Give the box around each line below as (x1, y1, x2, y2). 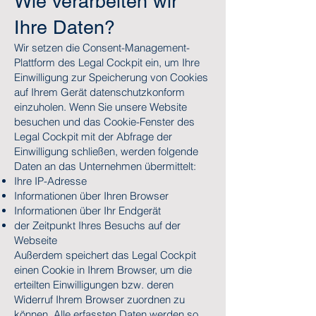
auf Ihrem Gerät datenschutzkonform (14, 85, 185, 99)
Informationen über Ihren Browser (14, 189, 169, 202)
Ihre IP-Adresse (14, 174, 87, 188)
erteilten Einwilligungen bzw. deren (14, 278, 174, 291)
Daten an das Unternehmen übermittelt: (14, 159, 196, 173)
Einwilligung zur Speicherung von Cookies (14, 71, 208, 84)
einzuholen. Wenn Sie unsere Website (14, 100, 187, 114)
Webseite (14, 233, 57, 247)
